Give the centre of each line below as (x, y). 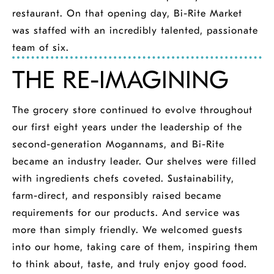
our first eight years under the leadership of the (127, 127)
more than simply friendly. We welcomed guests (128, 230)
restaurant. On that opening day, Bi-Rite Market (127, 13)
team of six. (41, 48)
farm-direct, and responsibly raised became (117, 196)
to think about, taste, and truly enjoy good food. (130, 264)
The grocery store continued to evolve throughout (132, 110)
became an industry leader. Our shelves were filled (134, 161)
